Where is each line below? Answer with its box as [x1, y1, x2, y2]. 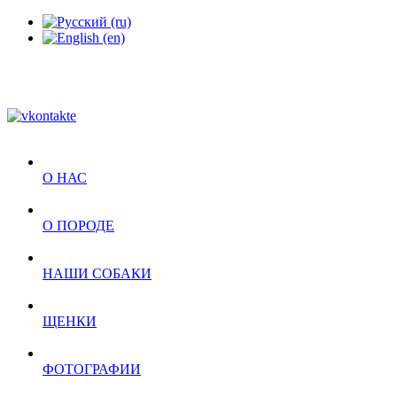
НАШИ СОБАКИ [43, 266, 152, 281]
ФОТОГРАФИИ [43, 362, 141, 377]
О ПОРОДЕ [43, 218, 114, 233]
